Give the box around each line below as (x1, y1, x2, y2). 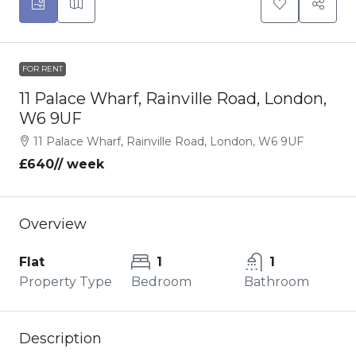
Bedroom (131, 274, 192, 290)
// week (54, 157, 104, 172)
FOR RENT (22, 64, 63, 75)
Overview (19, 215, 87, 234)
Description (19, 330, 102, 348)
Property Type (19, 274, 112, 290)
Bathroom (243, 274, 309, 290)
